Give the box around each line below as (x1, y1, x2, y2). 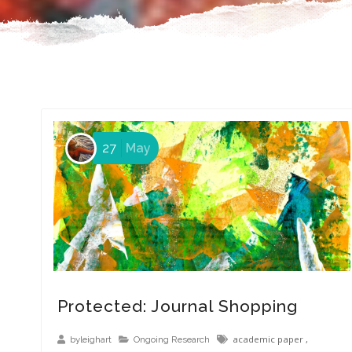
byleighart (70, 333, 112, 345)
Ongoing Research (134, 333, 210, 345)
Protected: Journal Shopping (57, 295, 298, 316)
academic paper (233, 332, 303, 345)
